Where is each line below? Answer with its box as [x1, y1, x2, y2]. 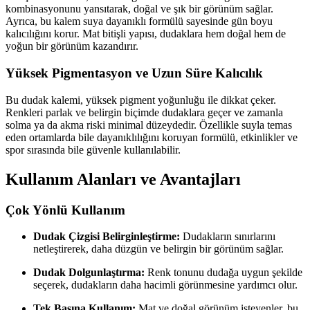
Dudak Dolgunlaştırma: [33, 266, 145, 279]
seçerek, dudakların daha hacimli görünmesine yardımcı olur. [33, 279, 298, 291]
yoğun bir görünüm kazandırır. [6, 40, 138, 53]
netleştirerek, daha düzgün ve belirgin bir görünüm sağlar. [33, 243, 284, 255]
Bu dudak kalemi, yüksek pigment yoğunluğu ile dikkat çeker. [6, 93, 276, 106]
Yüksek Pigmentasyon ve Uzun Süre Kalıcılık [6, 65, 263, 80]
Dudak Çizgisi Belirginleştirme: [33, 230, 180, 243]
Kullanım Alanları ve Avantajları [6, 170, 241, 188]
